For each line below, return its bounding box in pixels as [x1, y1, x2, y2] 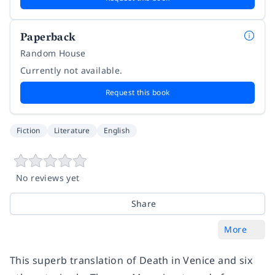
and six [218, 253, 253, 267]
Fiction [17, 125, 41, 136]
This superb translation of [10, 253, 139, 267]
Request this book [105, 87, 170, 98]
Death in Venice [139, 253, 219, 267]
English [103, 125, 130, 136]
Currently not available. [20, 64, 123, 76]
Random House [20, 47, 86, 59]
